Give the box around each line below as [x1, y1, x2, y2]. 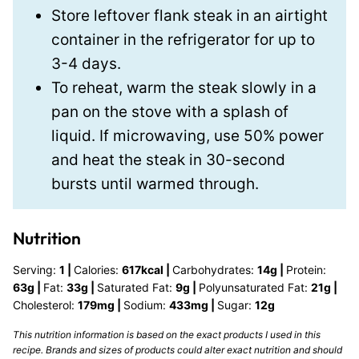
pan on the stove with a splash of [51, 103, 288, 121]
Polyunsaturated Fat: [199, 280, 311, 294]
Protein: [286, 263, 326, 276]
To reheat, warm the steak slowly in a [51, 79, 317, 97]
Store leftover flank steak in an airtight [51, 6, 328, 25]
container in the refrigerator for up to [51, 30, 315, 49]
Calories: [74, 263, 122, 276]
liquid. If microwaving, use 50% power [51, 127, 324, 145]
